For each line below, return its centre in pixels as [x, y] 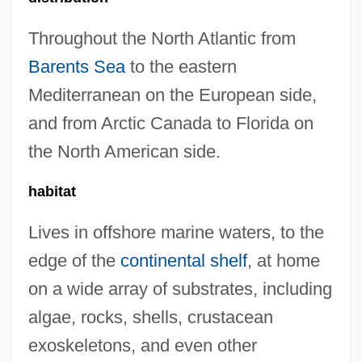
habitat [52, 192]
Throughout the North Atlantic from [162, 38]
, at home [283, 261]
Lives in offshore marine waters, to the [176, 232]
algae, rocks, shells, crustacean [150, 317]
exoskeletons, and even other [142, 345]
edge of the [74, 261]
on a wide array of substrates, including [180, 289]
